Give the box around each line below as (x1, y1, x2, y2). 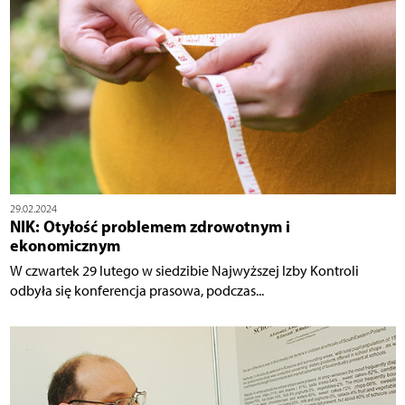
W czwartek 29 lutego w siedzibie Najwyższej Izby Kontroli (9, 261, 359, 279)
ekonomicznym (9, 234, 120, 256)
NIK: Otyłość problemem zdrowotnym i (9, 215, 290, 237)
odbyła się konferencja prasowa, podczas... (9, 281, 264, 299)
